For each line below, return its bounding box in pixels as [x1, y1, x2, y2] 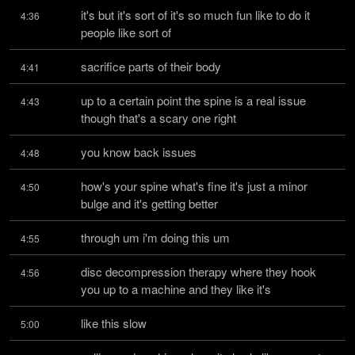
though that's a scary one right [81, 109, 236, 126]
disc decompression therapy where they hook [81, 263, 316, 280]
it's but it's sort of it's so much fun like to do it [81, 6, 310, 23]
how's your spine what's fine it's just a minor [81, 177, 307, 194]
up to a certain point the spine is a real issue [81, 92, 306, 109]
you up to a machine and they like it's [81, 281, 271, 297]
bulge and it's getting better [81, 195, 218, 212]
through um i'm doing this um [81, 229, 230, 246]
